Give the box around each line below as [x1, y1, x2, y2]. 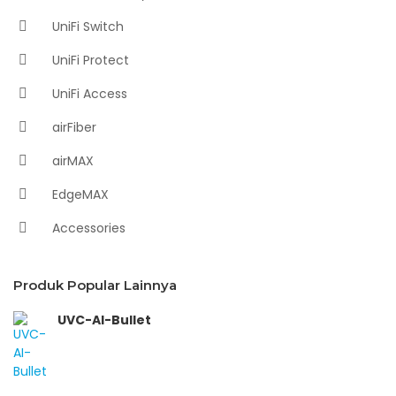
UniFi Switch [49, 17, 124, 35]
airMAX [49, 151, 94, 170]
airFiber [49, 118, 96, 136]
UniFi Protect [49, 50, 129, 69]
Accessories [49, 218, 126, 237]
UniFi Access [49, 84, 127, 103]
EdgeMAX [49, 185, 109, 203]
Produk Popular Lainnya [13, 276, 177, 293]
